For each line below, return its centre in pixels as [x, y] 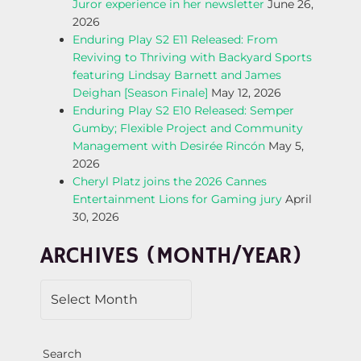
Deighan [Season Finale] [140, 93]
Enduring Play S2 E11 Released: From [175, 40]
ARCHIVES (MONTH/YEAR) [171, 257]
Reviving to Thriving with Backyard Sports [192, 58]
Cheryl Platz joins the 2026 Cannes [170, 182]
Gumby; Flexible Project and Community [188, 129]
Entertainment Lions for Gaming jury [177, 199]
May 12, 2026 [246, 93]
